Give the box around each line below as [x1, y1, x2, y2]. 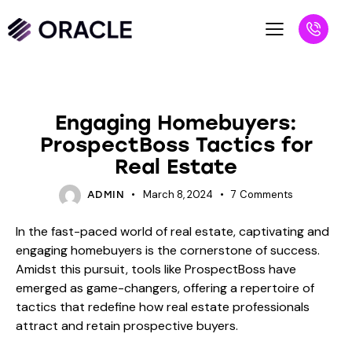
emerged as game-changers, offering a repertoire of [16, 280, 314, 297]
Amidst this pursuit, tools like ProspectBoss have [16, 261, 296, 278]
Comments [240, 188, 294, 202]
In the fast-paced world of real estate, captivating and [16, 223, 329, 240]
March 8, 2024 [142, 188, 213, 202]
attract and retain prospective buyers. [16, 317, 238, 335]
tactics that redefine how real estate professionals [16, 299, 310, 316]
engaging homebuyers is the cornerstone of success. [16, 242, 320, 259]
